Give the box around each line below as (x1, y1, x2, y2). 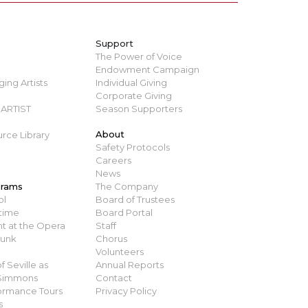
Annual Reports (96, 258, 164, 270)
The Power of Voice (96, 50, 183, 62)
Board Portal (96, 206, 153, 218)
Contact (96, 272, 133, 283)
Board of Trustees (96, 193, 175, 205)
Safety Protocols (96, 141, 170, 153)
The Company (96, 180, 159, 192)
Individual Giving (96, 76, 168, 88)
